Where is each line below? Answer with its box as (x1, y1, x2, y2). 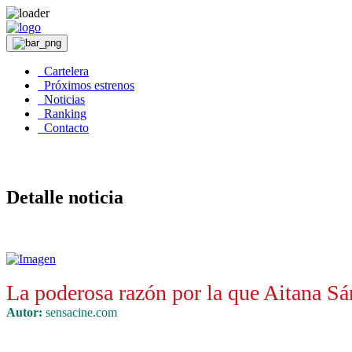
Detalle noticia (6, 186, 123, 207)
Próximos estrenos (38, 79, 134, 92)
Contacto (38, 121, 89, 134)
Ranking (38, 107, 86, 120)
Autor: (6, 305, 42, 319)
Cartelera (38, 64, 89, 78)
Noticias (38, 93, 85, 106)
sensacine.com (42, 305, 117, 319)
